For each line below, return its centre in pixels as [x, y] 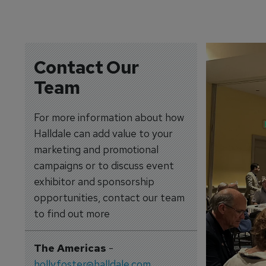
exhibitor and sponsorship [94, 181]
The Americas [70, 248]
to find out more [72, 213]
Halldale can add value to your [103, 133]
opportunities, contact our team [109, 197]
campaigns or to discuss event [104, 165]
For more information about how [109, 117]
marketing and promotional [96, 149]
